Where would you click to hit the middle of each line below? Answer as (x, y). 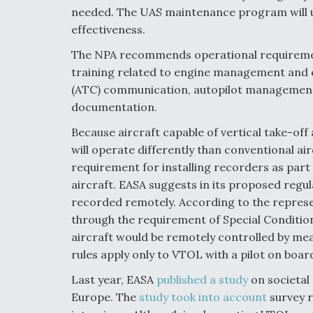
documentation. (114, 107)
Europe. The (105, 297)
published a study (202, 279)
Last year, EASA (114, 279)
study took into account (203, 297)
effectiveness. (108, 29)
